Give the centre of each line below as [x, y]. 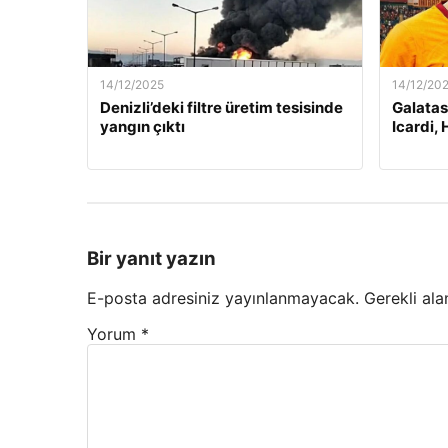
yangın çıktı [142, 126]
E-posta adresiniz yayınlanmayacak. [223, 298]
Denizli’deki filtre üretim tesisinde [221, 107]
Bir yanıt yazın [151, 258]
